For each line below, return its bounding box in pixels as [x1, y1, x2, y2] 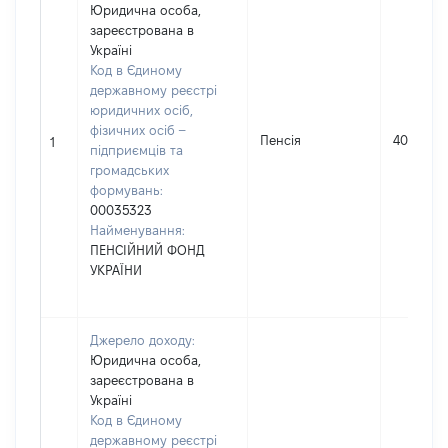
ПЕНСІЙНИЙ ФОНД [90, 243, 205, 257]
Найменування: [90, 223, 185, 237]
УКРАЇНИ [90, 263, 142, 277]
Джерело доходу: [90, 333, 195, 347]
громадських [90, 163, 169, 177]
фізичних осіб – [90, 123, 185, 137]
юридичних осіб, [90, 103, 193, 117]
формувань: [90, 183, 163, 197]
